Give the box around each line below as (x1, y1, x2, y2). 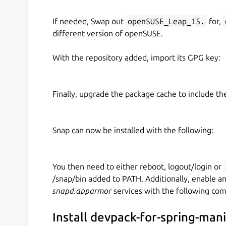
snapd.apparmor (52, 186, 111, 195)
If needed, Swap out (52, 16, 126, 26)
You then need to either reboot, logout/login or (52, 161, 223, 171)
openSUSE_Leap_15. (128, 16, 205, 26)
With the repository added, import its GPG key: (52, 52, 220, 62)
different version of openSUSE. (52, 28, 163, 38)
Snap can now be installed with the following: (52, 125, 213, 135)
